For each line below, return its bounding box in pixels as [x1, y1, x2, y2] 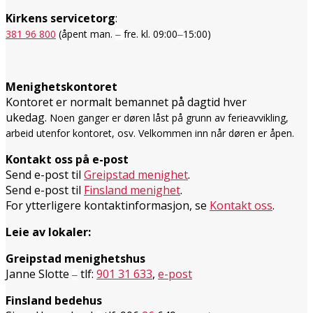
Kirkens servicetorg [6, 10, 115, 26]
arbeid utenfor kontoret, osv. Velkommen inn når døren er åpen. [6, 126, 294, 140]
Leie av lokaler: [6, 224, 91, 240]
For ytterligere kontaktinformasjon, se [6, 198, 210, 213]
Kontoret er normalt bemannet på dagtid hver [6, 94, 247, 110]
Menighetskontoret [6, 79, 117, 94]
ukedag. [6, 110, 50, 125]
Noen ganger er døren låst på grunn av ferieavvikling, [50, 111, 289, 124]
